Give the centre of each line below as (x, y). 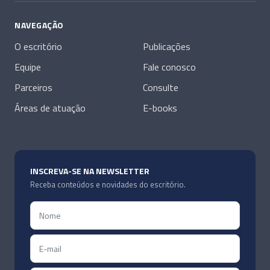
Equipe (28, 67)
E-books (160, 108)
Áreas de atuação (50, 108)
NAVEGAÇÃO (39, 25)
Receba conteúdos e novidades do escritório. (108, 185)
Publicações (167, 47)
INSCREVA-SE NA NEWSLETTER (90, 171)
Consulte (161, 88)
